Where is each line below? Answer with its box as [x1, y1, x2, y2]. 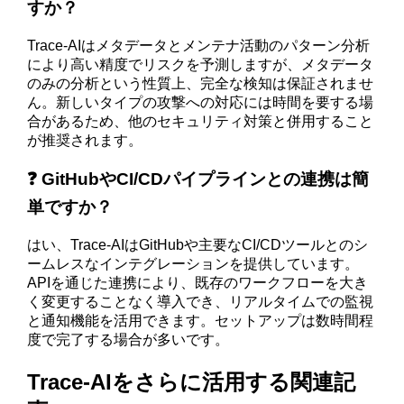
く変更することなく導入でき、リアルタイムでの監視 [27, 294, 374, 310]
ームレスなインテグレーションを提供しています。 [27, 256, 360, 272]
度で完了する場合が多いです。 [27, 332, 230, 348]
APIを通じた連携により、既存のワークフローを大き [27, 275, 369, 291]
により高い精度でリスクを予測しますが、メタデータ [27, 56, 374, 72]
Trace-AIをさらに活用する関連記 [27, 369, 356, 394]
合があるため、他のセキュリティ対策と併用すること [27, 113, 374, 129]
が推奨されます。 [27, 132, 143, 148]
